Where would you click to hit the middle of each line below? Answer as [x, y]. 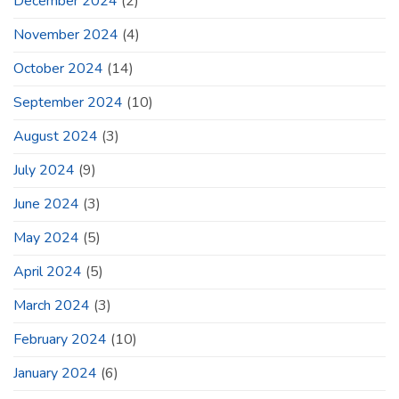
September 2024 [68, 102]
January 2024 [55, 373]
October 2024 [58, 68]
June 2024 [46, 204]
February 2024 [60, 339]
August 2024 [56, 136]
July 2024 [44, 170]
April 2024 [48, 271]
